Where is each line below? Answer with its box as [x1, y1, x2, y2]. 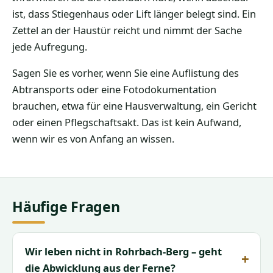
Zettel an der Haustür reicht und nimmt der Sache [12, 23, 242, 38]
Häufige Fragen [12, 197, 120, 217]
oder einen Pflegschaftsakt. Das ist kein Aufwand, [12, 115, 241, 130]
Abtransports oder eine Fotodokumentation [12, 82, 216, 97]
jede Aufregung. [12, 40, 87, 54]
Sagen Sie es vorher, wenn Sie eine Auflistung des [12, 66, 239, 80]
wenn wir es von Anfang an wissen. [12, 132, 174, 146]
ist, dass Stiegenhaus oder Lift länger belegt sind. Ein [12, 7, 256, 21]
